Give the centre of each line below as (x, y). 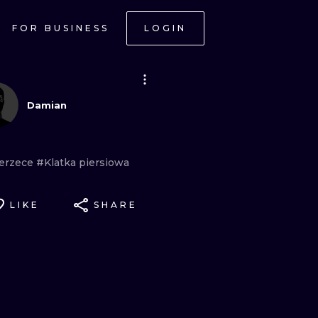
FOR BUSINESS (61, 28)
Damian (47, 105)
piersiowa (104, 163)
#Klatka (57, 163)
